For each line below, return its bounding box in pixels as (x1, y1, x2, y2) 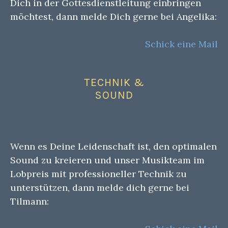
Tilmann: (10, 195, 49, 207)
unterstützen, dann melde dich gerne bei (10, 181, 189, 193)
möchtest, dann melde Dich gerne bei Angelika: (10, 11, 217, 23)
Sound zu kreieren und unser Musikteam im (10, 154, 205, 166)
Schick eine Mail (145, 38, 218, 50)
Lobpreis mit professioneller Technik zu (10, 167, 187, 180)
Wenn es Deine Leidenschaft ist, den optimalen (10, 140, 217, 152)
